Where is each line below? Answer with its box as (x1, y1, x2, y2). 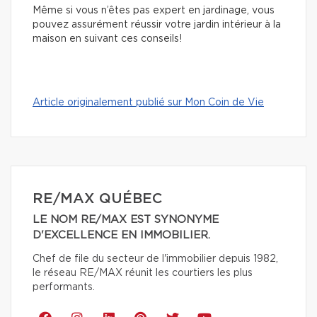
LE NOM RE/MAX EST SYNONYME (33, 214, 219, 225)
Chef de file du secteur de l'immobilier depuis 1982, (33, 253, 278, 264)
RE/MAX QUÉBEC (33, 191, 162, 206)
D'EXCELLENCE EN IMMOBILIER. (33, 229, 210, 241)
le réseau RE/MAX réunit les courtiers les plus (33, 267, 253, 278)
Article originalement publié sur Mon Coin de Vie (33, 97, 264, 108)
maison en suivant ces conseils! (33, 33, 182, 44)
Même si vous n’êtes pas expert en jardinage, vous (33, 5, 275, 16)
